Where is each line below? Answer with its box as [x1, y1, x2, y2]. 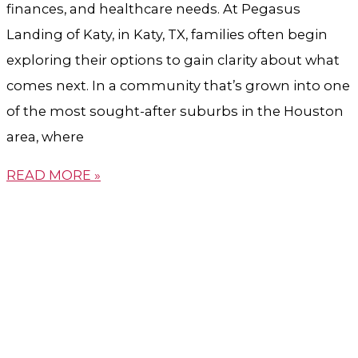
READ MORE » [6, 167, 101, 184]
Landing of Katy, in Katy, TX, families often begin [6, 26, 328, 42]
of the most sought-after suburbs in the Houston [6, 102, 344, 119]
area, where [6, 128, 84, 145]
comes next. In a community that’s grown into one [6, 77, 350, 93]
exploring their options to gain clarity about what [6, 51, 340, 68]
